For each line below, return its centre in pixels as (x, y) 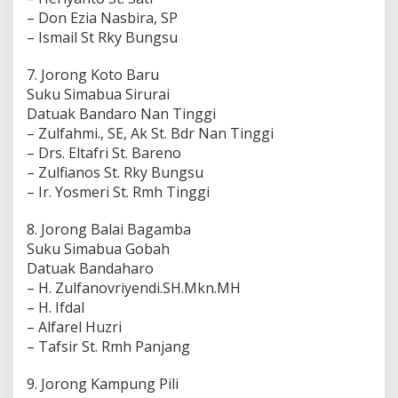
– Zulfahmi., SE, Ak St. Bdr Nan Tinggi (150, 133)
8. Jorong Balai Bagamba (109, 229)
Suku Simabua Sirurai (98, 94)
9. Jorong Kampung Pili (103, 383)
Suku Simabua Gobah (98, 248)
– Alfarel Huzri (74, 326)
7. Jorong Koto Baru (93, 74)
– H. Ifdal (56, 307)
